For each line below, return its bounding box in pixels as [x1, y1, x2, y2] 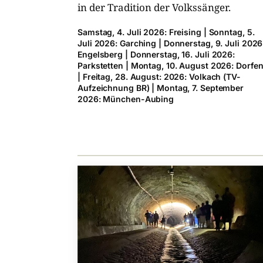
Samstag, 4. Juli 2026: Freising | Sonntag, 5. [77, 27, 255, 38]
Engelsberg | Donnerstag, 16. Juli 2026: [77, 49, 235, 60]
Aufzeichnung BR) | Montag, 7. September [77, 83, 244, 93]
